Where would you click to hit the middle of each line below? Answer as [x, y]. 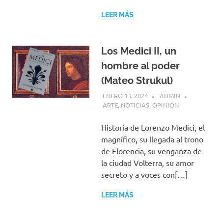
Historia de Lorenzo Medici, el [153, 127]
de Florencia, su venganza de [151, 151]
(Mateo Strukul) [137, 80]
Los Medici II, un [138, 51]
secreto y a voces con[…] [144, 175]
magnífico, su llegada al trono [152, 139]
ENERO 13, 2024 [125, 96]
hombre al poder [140, 66]
